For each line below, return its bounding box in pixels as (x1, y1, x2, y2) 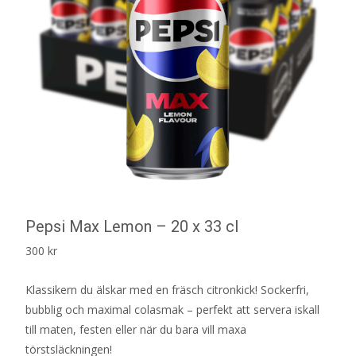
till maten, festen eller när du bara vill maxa (25, 321, 246, 337)
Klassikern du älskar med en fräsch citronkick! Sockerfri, (25, 281, 309, 297)
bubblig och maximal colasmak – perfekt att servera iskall (25, 301, 319, 317)
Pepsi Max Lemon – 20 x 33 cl (25, 216, 238, 236)
